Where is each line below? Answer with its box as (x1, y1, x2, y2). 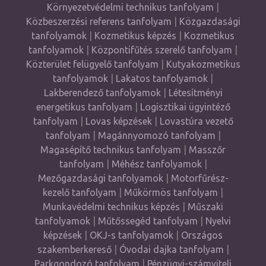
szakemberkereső (37, 243, 112, 255)
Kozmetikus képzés (94, 30, 176, 41)
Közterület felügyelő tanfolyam (26, 58, 159, 69)
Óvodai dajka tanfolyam (119, 243, 224, 255)
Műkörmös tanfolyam (124, 186, 218, 198)
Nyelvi (205, 215, 231, 226)
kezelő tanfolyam (43, 186, 116, 198)
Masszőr (189, 144, 226, 155)
